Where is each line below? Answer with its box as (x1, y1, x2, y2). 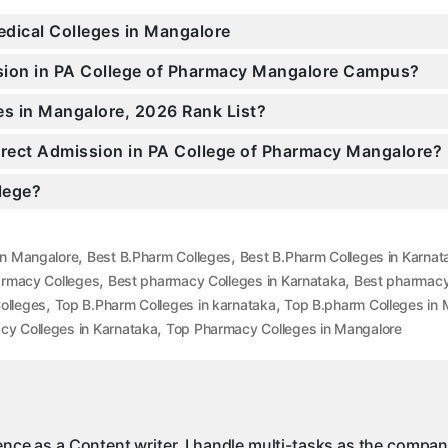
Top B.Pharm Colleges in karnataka (54, 296, 276, 314)
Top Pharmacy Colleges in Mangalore (165, 320, 402, 338)
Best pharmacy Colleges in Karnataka (107, 272, 346, 290)
